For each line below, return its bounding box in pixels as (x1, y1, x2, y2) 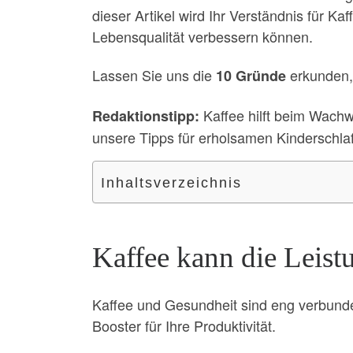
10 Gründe (216, 65, 286, 87)
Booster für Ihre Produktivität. (92, 314, 276, 336)
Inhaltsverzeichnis (101, 174, 242, 191)
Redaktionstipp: (92, 105, 199, 126)
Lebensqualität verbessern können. (92, 25, 313, 46)
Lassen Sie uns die (92, 65, 216, 86)
